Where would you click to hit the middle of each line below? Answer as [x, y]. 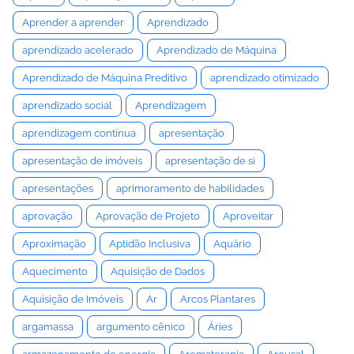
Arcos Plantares [218, 299]
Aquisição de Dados [158, 272]
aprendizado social [67, 106]
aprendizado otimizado [265, 78]
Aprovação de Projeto [148, 217]
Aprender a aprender [73, 23]
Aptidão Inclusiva [150, 244]
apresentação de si [210, 161]
